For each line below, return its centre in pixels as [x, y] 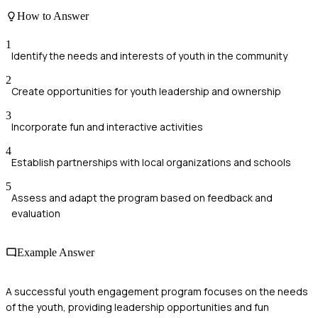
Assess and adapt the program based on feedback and [142, 197]
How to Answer [53, 16]
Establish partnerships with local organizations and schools [151, 162]
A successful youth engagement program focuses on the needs [157, 292]
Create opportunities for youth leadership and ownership [146, 91]
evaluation [36, 213]
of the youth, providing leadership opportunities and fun [137, 307]
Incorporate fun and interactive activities [107, 126]
